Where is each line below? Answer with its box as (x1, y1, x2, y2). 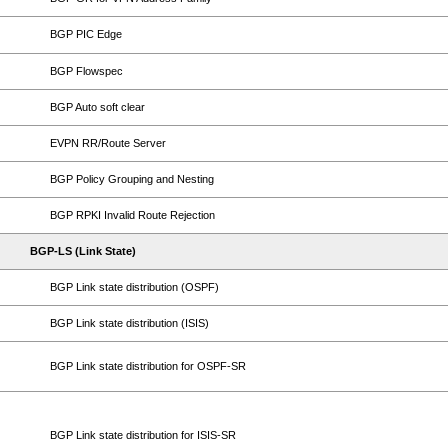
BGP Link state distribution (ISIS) (50, 317, 209, 329)
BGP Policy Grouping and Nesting (50, 173, 214, 185)
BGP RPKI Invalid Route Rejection (50, 209, 215, 221)
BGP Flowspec (50, 65, 123, 77)
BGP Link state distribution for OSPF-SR (50, 360, 246, 372)
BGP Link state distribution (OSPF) (50, 281, 219, 293)
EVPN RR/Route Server (50, 137, 166, 149)
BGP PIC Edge (50, 28, 122, 40)
